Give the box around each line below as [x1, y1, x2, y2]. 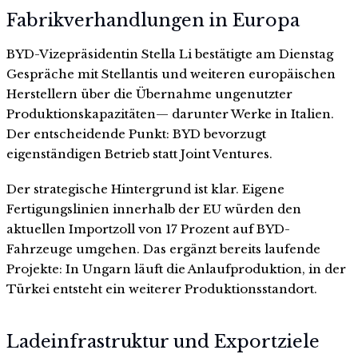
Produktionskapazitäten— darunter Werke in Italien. [6, 106, 334, 122]
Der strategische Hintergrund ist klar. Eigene [6, 181, 284, 197]
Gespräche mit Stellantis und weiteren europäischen [6, 66, 336, 82]
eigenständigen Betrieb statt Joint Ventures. [6, 146, 272, 162]
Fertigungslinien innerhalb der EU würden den [6, 201, 301, 217]
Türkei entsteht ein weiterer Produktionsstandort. [6, 281, 317, 297]
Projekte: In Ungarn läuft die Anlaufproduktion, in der [6, 261, 346, 277]
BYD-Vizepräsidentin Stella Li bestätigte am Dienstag [6, 46, 333, 62]
